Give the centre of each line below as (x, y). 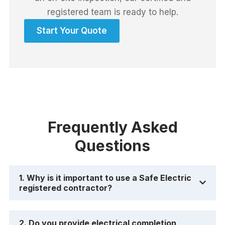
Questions (113, 145)
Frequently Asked (113, 127)
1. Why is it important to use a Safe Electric (105, 178)
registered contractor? (66, 188)
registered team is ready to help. (113, 12)
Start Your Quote (72, 30)
